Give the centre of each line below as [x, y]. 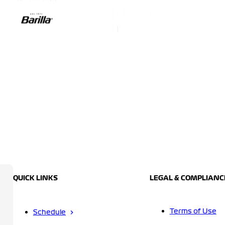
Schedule [49, 213]
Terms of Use [193, 212]
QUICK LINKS [35, 179]
